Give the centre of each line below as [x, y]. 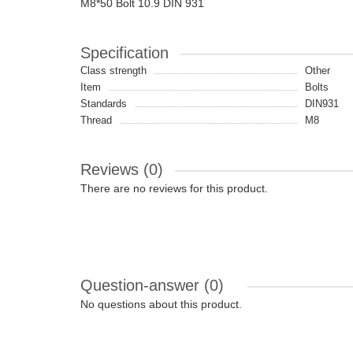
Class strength [113, 71]
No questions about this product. [161, 304]
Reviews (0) [122, 169]
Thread [96, 120]
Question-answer [142, 285]
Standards [104, 104]
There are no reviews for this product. [174, 188]
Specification [124, 53]
